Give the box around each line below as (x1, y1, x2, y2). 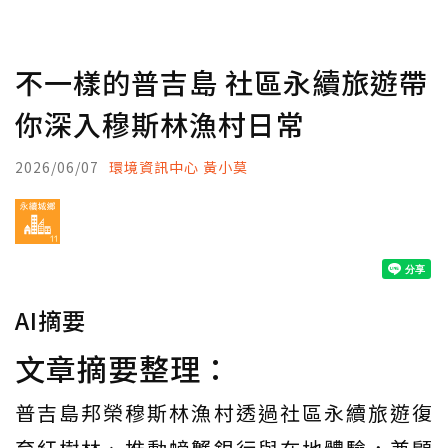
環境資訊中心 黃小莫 (109, 157, 248, 177)
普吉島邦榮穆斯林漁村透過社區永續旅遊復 (15, 398, 433, 427)
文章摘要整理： (15, 346, 232, 390)
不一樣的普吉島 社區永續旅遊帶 (15, 62, 428, 102)
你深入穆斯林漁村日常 (15, 104, 305, 144)
